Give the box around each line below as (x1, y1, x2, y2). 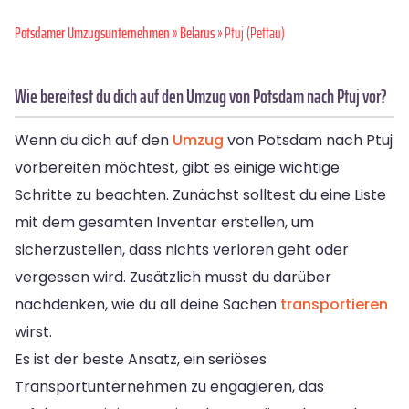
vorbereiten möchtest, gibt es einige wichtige (15, 156, 340, 178)
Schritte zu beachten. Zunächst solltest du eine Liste (15, 184, 386, 205)
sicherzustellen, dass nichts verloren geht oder (15, 238, 349, 260)
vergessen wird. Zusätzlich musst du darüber (15, 266, 331, 288)
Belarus (180, 20, 215, 45)
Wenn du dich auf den (15, 129, 173, 151)
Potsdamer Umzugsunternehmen (15, 20, 170, 45)
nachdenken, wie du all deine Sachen (15, 293, 280, 315)
